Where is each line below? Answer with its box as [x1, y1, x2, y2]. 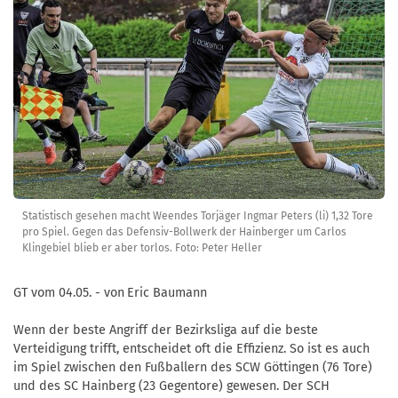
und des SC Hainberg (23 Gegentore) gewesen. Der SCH [13, 378, 330, 394]
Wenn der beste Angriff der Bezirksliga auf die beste [13, 322, 318, 338]
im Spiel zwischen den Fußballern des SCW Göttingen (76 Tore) [13, 360, 372, 376]
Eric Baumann [127, 285, 207, 301]
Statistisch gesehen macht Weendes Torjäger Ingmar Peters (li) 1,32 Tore [22, 210, 373, 223]
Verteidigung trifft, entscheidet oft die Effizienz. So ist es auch [13, 341, 370, 357]
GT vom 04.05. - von [13, 285, 124, 301]
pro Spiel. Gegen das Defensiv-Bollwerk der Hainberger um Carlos [22, 226, 346, 239]
